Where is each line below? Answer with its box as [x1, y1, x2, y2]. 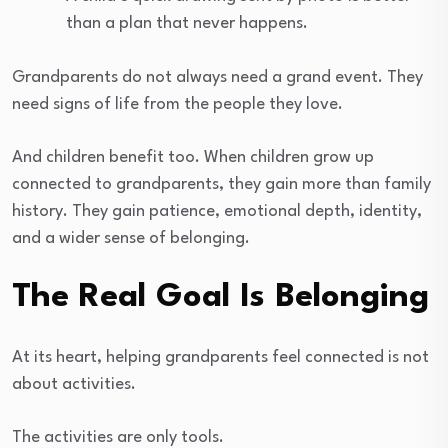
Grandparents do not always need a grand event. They [12, 69, 423, 87]
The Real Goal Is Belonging [12, 281, 429, 315]
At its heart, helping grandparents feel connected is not [12, 349, 429, 367]
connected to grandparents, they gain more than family [12, 176, 431, 194]
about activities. [12, 376, 136, 394]
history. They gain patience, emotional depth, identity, [12, 203, 422, 221]
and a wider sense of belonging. [12, 230, 250, 248]
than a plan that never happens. [66, 15, 308, 33]
